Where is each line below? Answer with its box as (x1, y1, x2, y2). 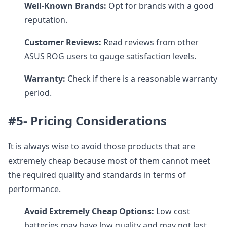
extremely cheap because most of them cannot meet (8, 155, 210, 166)
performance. (8, 183, 61, 195)
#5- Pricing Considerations (8, 112, 167, 129)
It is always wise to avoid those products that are (8, 141, 195, 152)
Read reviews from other (101, 36, 199, 48)
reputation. (24, 14, 67, 25)
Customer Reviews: (24, 36, 101, 48)
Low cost (154, 206, 190, 217)
